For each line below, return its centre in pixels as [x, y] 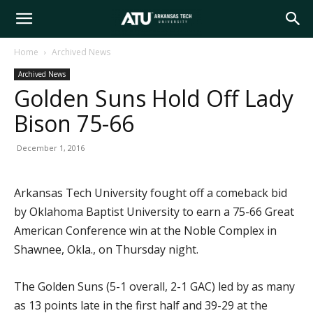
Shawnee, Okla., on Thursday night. [106, 249]
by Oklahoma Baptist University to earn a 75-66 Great [154, 212]
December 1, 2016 [51, 148]
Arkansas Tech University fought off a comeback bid [151, 193]
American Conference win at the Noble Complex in [145, 231]
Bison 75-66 [74, 123]
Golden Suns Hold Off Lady [154, 98]
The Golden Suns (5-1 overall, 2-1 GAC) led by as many [154, 286]
